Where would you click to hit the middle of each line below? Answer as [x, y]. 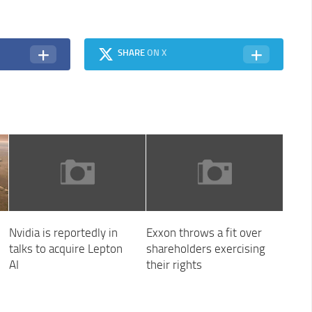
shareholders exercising [205, 249]
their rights [174, 265]
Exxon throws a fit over [204, 233]
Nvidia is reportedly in [63, 233]
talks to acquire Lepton [65, 249]
